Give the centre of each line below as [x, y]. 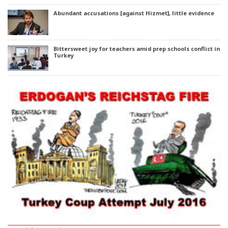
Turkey [64, 55]
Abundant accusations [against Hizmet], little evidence [134, 13]
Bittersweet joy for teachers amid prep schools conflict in [137, 49]
